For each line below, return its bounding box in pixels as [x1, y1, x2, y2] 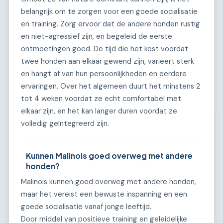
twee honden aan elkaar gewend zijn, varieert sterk [21, 56, 194, 66]
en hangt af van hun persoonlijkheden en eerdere [21, 68, 187, 79]
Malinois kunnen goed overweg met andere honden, [21, 176, 196, 187]
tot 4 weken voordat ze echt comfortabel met [21, 93, 181, 104]
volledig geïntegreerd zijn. [21, 118, 109, 128]
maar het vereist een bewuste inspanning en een [21, 189, 187, 199]
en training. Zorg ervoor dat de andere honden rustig [21, 18, 200, 29]
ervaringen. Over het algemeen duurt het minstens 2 [21, 81, 200, 91]
